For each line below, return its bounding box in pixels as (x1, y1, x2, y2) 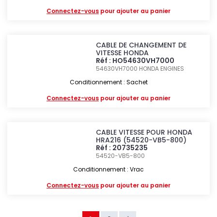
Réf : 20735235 (96, 143, 148, 153)
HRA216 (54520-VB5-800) (96, 135, 187, 145)
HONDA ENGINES (139, 64, 185, 73)
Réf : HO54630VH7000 (96, 56, 175, 65)
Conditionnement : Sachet (69, 78, 148, 86)
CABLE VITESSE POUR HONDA (96, 127, 193, 137)
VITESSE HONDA (96, 48, 149, 58)
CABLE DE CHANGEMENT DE (96, 40, 187, 50)
